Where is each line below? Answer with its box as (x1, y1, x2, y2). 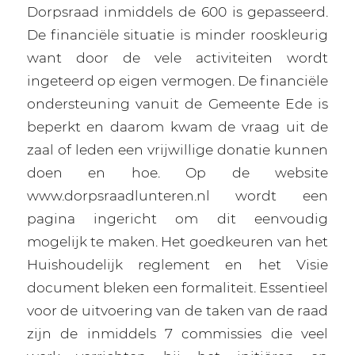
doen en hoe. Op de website (26, 164, 329, 181)
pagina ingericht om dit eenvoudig (26, 210, 329, 227)
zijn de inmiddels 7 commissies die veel (26, 325, 329, 342)
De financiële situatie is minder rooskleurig (26, 26, 329, 44)
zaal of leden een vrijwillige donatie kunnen (26, 141, 329, 158)
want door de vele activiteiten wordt (26, 49, 329, 67)
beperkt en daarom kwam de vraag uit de (26, 118, 329, 136)
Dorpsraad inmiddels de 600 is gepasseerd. (26, 3, 329, 21)
